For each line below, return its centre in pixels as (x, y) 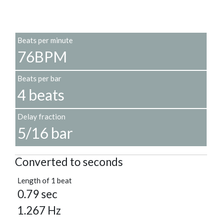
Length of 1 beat (45, 181)
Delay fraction (41, 117)
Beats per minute (45, 40)
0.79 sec (37, 194)
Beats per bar (39, 79)
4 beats (41, 95)
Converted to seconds (69, 162)
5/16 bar (45, 133)
